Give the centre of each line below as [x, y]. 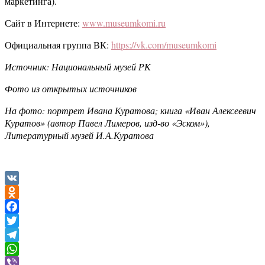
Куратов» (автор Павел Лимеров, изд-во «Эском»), [107, 123]
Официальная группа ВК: [58, 45]
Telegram [22, 249]
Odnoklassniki [32, 206]
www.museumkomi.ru [124, 23]
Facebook [23, 221]
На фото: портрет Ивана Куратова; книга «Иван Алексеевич [130, 111]
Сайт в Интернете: [43, 23]
